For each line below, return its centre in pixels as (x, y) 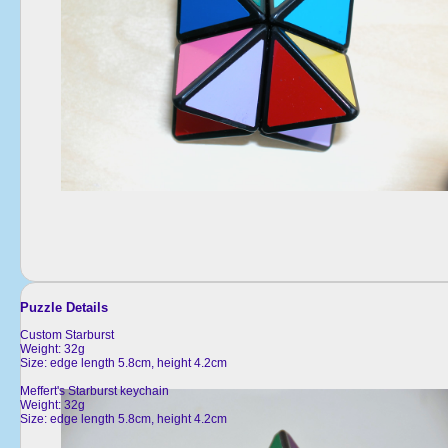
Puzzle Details (64, 307)
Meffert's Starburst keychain (94, 390)
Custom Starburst (67, 334)
